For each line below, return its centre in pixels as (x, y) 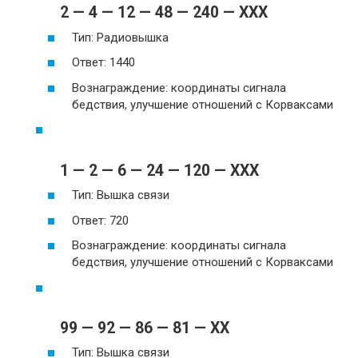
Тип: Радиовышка (120, 37)
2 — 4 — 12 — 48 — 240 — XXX (164, 13)
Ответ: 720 (100, 220)
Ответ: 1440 (103, 63)
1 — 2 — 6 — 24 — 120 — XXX (159, 170)
